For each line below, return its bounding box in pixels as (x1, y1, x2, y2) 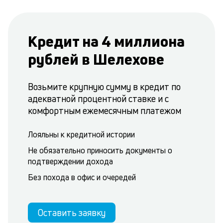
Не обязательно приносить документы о (28, 145, 172, 156)
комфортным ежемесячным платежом (28, 105, 181, 116)
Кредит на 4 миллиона (28, 31, 185, 51)
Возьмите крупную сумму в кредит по (28, 81, 181, 93)
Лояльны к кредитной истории (28, 129, 135, 140)
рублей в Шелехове (28, 49, 164, 69)
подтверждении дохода (28, 156, 113, 167)
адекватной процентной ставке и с (28, 93, 169, 105)
